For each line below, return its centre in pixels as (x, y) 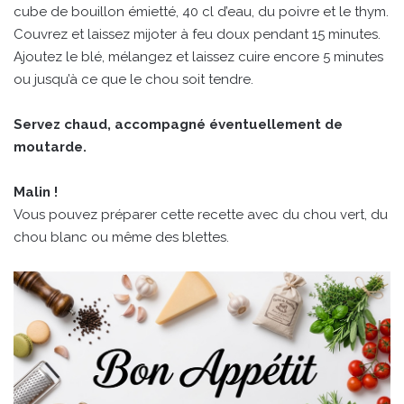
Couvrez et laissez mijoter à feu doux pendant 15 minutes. (197, 35)
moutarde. (50, 147)
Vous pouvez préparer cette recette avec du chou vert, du (201, 215)
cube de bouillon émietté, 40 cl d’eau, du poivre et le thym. (201, 12)
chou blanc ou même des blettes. (121, 238)
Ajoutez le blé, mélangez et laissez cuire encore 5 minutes (198, 57)
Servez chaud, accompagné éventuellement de (178, 125)
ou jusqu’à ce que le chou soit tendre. (133, 80)
